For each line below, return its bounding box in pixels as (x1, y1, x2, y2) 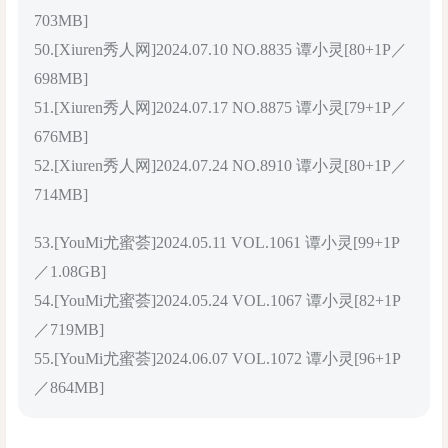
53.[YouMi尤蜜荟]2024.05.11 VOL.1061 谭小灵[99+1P (34, 234, 400, 252)
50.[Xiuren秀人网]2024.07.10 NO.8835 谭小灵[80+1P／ (34, 41, 407, 59)
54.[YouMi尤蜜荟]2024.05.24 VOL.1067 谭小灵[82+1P (34, 292, 401, 310)
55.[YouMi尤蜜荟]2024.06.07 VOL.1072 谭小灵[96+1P (34, 350, 401, 368)
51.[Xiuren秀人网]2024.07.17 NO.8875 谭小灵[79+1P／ (34, 99, 407, 117)
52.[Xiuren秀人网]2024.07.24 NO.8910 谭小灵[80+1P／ (34, 157, 407, 175)
